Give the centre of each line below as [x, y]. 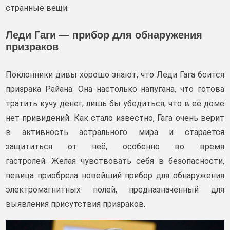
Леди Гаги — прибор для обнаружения [104, 35]
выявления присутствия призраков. [76, 204]
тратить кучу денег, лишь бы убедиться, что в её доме [115, 103]
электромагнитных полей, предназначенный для [115, 190]
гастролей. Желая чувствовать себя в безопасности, [115, 161]
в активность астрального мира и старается [115, 132]
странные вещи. [37, 8]
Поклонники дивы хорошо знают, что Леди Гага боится [115, 75]
